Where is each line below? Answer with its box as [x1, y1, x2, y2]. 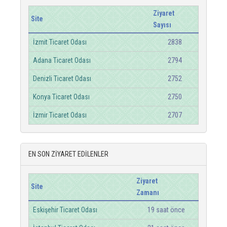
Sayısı [153, 21, 171, 29]
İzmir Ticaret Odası [33, 111, 87, 119]
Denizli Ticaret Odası [33, 74, 91, 83]
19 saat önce [147, 206, 185, 214]
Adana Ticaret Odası [33, 56, 91, 64]
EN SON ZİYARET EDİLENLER [28, 150, 108, 158]
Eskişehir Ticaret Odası [33, 206, 97, 214]
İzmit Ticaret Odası [33, 38, 87, 46]
